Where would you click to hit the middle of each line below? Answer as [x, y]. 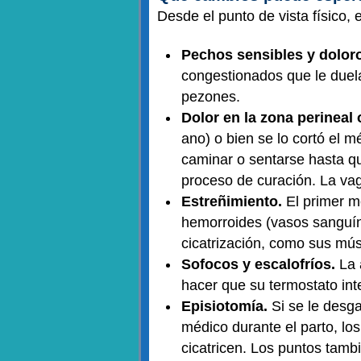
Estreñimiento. [234, 201]
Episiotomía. [226, 306]
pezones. [213, 97]
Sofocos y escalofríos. [258, 264]
